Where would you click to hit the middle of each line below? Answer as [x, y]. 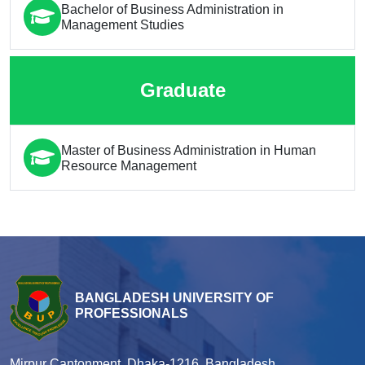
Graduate [182, 90]
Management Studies [123, 24]
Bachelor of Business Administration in [172, 9]
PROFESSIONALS [132, 313]
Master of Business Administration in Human [189, 150]
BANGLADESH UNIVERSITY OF [174, 297]
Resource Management [129, 165]
